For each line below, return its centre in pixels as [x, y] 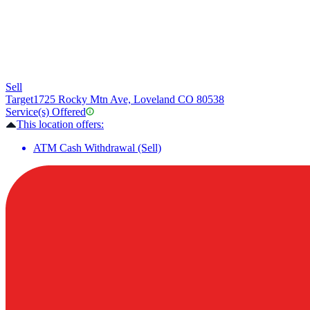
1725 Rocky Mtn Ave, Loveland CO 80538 [129, 100]
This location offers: [60, 125]
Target [19, 100]
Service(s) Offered [46, 112]
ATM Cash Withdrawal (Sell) [97, 148]
